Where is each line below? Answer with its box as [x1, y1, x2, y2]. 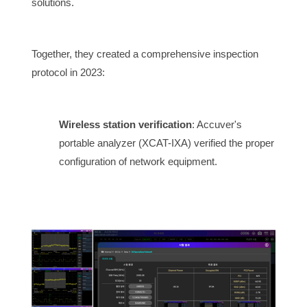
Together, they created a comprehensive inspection [32, 48, 258, 60]
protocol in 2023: [32, 66, 105, 79]
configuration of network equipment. [59, 155, 217, 167]
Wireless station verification [59, 118, 192, 130]
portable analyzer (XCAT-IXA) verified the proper [59, 136, 274, 149]
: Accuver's [192, 118, 242, 130]
